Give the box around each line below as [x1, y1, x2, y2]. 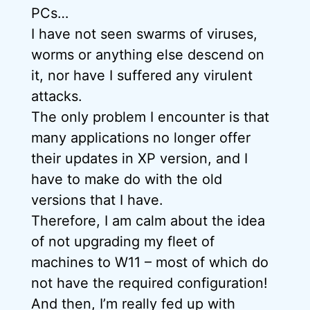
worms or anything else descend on [31, 46, 264, 63]
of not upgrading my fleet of [31, 233, 215, 250]
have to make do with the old [31, 171, 222, 188]
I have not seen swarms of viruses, [31, 26, 257, 42]
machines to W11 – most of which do [31, 254, 268, 271]
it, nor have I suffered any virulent [31, 67, 253, 84]
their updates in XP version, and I [31, 150, 248, 167]
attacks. [31, 88, 82, 104]
